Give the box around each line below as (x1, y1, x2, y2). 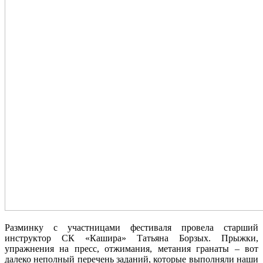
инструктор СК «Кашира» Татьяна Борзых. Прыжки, (5, 233, 258, 243)
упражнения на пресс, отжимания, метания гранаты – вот (5, 244, 258, 254)
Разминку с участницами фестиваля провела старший (5, 222, 258, 232)
